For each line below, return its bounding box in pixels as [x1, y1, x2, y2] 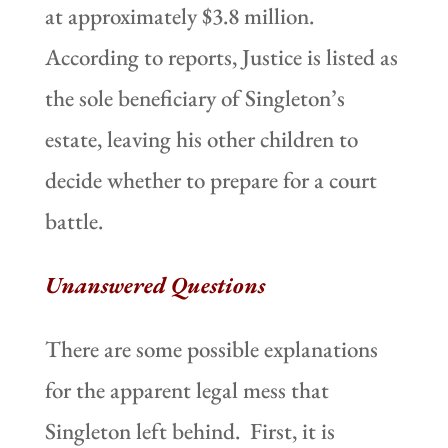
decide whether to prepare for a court [44, 164, 377, 195]
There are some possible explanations [44, 333, 378, 364]
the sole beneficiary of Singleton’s [44, 82, 345, 113]
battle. [44, 205, 103, 236]
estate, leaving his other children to [44, 123, 358, 154]
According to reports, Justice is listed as [44, 41, 398, 72]
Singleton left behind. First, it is [44, 415, 335, 446]
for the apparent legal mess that [44, 374, 329, 405]
